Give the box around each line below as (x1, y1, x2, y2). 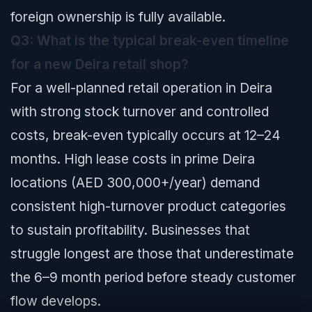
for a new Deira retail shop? (10, 56, 188, 72)
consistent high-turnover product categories (10, 198, 286, 214)
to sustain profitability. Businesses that (10, 221, 250, 238)
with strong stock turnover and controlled (10, 103, 269, 120)
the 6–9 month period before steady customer (10, 269, 296, 286)
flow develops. (10, 292, 101, 309)
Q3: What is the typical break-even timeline (10, 32, 289, 49)
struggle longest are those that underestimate (10, 245, 294, 262)
